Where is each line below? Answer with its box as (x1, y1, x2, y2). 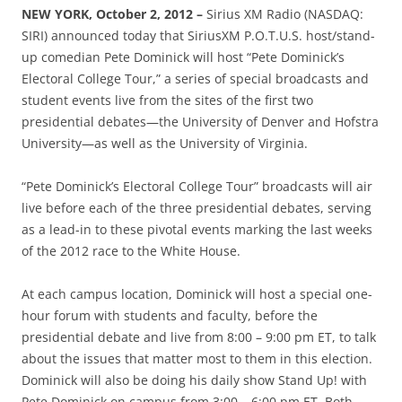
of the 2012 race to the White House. (22, 241, 240, 259)
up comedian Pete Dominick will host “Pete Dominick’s (22, 48, 345, 66)
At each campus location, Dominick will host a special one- (22, 284, 372, 302)
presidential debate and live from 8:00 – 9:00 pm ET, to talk (22, 328, 376, 345)
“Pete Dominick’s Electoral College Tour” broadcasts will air (22, 177, 372, 195)
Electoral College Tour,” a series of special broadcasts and (22, 69, 369, 87)
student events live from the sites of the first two (22, 91, 313, 109)
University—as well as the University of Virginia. (22, 134, 308, 152)
